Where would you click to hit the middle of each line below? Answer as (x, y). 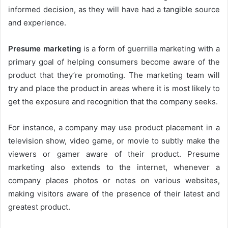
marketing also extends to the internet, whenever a (114, 167)
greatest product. (39, 207)
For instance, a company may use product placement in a (114, 127)
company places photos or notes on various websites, (114, 180)
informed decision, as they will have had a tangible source (114, 9)
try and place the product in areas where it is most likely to (114, 88)
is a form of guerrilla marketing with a (152, 48)
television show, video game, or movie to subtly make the (114, 140)
